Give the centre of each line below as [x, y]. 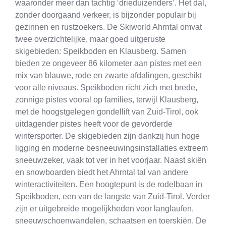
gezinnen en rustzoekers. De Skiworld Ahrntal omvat [108, 27]
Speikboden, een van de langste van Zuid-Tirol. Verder [112, 197]
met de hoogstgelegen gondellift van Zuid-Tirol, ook [107, 112]
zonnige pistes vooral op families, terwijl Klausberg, [107, 100]
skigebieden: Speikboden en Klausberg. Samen [101, 51]
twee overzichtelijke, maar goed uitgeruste [90, 39]
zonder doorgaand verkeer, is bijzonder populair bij [106, 15]
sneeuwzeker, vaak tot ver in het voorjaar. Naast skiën [111, 160]
